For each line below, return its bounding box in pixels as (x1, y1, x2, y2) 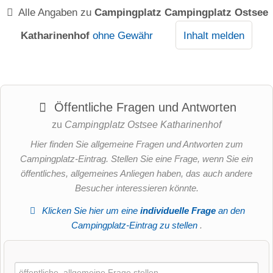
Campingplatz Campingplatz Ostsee (94, 6, 269, 19)
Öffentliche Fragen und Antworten (50, 101, 236, 115)
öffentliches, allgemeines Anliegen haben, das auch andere (21, 168, 252, 179)
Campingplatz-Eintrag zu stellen (71, 219, 200, 230)
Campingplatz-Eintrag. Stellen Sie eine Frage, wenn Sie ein (20, 154, 253, 165)
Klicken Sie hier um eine (40, 205, 141, 216)
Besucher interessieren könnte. (74, 183, 199, 194)
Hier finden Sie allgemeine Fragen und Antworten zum (30, 139, 243, 150)
